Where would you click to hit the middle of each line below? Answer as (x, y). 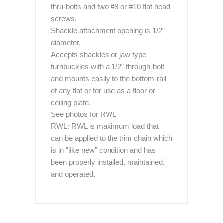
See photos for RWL (84, 114)
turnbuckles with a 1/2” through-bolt (108, 66)
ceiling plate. (71, 102)
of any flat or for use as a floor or (103, 90)
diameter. (66, 43)
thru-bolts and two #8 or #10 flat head (111, 7)
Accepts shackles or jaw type (99, 55)
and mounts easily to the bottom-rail (109, 78)
